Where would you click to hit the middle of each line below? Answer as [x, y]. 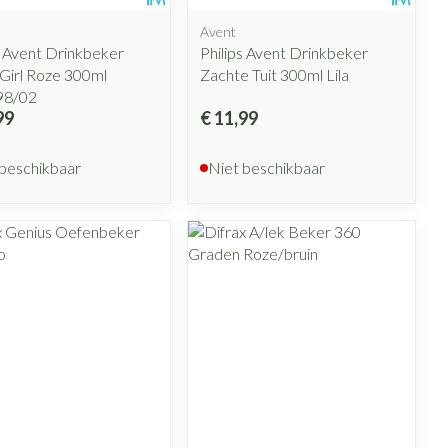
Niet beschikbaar [267, 167]
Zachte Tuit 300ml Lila [275, 74]
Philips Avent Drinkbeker [284, 52]
